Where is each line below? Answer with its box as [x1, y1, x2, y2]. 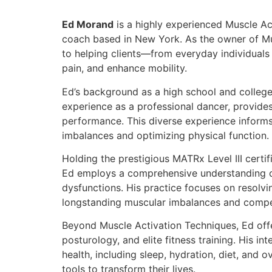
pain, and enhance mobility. [62, 62, 187, 75]
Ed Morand [62, 18, 114, 31]
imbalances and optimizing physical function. [62, 129, 269, 141]
